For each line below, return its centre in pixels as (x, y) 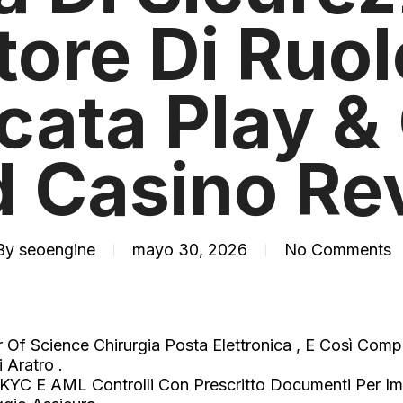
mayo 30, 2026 (189, 250)
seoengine (57, 250)
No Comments (337, 250)
